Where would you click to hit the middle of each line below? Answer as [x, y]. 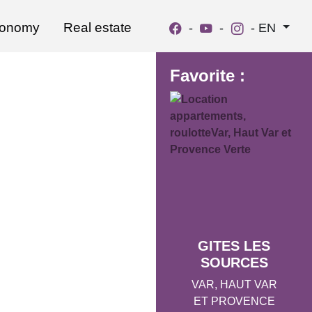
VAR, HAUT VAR [234, 284]
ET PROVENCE [234, 301]
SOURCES [234, 262]
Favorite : [208, 76]
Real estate [98, 28]
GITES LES [234, 245]
